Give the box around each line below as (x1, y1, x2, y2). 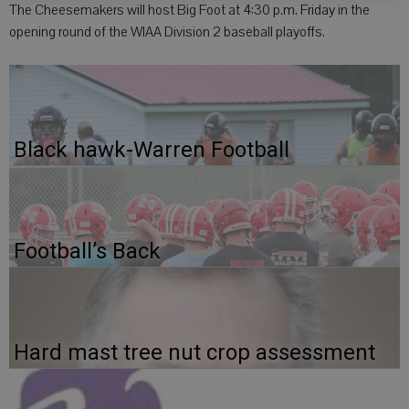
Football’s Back (14, 238, 161, 264)
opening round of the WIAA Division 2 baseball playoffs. (9, 23, 325, 41)
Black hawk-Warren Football (14, 137, 289, 163)
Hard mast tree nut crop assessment (14, 340, 375, 365)
